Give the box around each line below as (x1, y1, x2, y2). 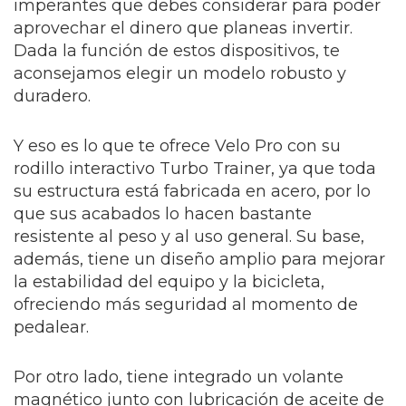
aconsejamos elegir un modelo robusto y (14, 63, 346, 84)
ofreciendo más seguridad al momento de (14, 295, 358, 315)
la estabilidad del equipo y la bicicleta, (14, 272, 324, 293)
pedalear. (14, 317, 89, 338)
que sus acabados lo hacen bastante (14, 204, 312, 225)
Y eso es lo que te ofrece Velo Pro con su (14, 136, 341, 157)
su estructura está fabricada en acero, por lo (14, 181, 371, 202)
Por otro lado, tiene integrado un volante (14, 367, 343, 388)
